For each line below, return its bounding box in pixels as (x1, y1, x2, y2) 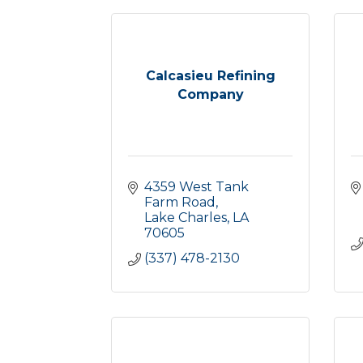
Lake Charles (144, 210, 227, 225)
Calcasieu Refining (145, 67, 275, 83)
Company (177, 86, 244, 102)
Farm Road (144, 194, 216, 210)
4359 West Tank (144, 179, 249, 194)
